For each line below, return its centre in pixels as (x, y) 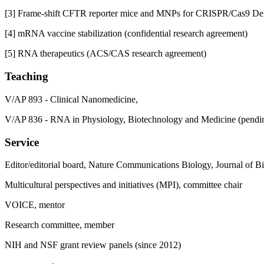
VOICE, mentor (35, 205)
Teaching (27, 77)
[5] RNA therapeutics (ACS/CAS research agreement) (105, 54)
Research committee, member (60, 225)
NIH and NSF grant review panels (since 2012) (93, 245)
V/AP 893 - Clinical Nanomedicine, (71, 99)
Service (22, 142)
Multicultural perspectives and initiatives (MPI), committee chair (123, 185)
